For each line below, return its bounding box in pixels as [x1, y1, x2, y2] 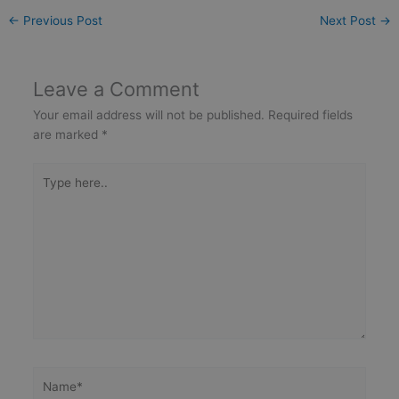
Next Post [319, 13, 379, 28]
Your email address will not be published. [32, 108, 265, 123]
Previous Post [20, 13, 103, 28]
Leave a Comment [32, 77, 199, 102]
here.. [31, 183, 65, 199]
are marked [32, 127, 102, 142]
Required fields [267, 108, 353, 123]
